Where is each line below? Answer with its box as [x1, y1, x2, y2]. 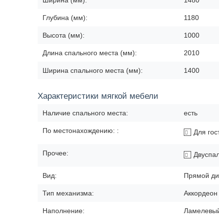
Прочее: [43, 149, 68, 157]
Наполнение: [43, 207, 85, 215]
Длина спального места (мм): [43, 49, 137, 57]
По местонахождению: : [43, 127, 119, 134]
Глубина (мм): [43, 14, 88, 22]
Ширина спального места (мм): [43, 66, 143, 74]
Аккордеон [184, 189, 218, 197]
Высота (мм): [43, 31, 85, 39]
